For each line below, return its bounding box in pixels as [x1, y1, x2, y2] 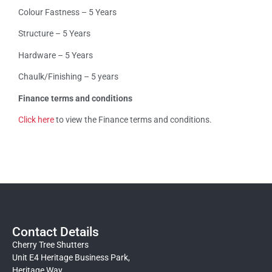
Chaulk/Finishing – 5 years [18, 72, 118, 82]
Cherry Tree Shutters [12, 240, 89, 250]
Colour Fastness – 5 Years [18, 7, 117, 18]
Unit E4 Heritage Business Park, [12, 253, 130, 263]
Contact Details [12, 225, 99, 240]
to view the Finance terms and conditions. [54, 115, 212, 125]
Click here [18, 115, 54, 125]
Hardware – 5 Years [18, 50, 93, 60]
